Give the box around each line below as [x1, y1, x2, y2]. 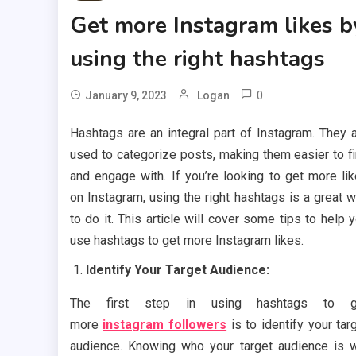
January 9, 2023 [84, 89, 167, 103]
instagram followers [103, 317, 227, 333]
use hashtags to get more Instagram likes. [69, 233, 304, 249]
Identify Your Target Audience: [85, 262, 269, 278]
